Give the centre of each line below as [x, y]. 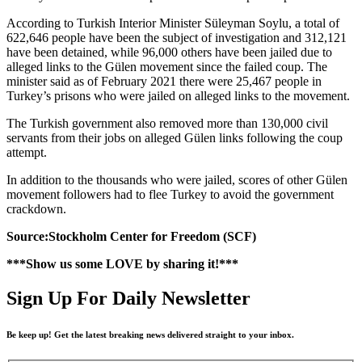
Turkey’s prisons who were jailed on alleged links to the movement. [178, 95]
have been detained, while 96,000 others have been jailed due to [169, 52]
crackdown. [36, 208]
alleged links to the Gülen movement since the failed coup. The [167, 66]
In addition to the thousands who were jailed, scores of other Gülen [177, 179]
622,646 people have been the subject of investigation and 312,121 [177, 37]
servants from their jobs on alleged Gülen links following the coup [175, 137]
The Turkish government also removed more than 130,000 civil [167, 123]
